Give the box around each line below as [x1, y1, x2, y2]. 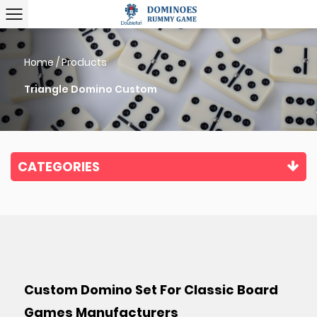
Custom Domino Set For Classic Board [23, 280, 278, 299]
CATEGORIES [18, 157, 100, 175]
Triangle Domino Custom [23, 82, 157, 97]
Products [61, 55, 107, 70]
